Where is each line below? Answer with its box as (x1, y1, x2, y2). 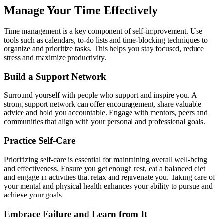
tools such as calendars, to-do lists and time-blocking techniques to (4, 35, 208, 44)
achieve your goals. (4, 190, 64, 199)
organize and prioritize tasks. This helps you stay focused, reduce (4, 44, 204, 53)
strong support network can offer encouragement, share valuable (4, 100, 201, 109)
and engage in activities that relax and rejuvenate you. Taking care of (4, 173, 215, 181)
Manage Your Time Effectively (4, 4, 158, 17)
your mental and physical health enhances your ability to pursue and (4, 181, 213, 190)
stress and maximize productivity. (4, 53, 106, 62)
